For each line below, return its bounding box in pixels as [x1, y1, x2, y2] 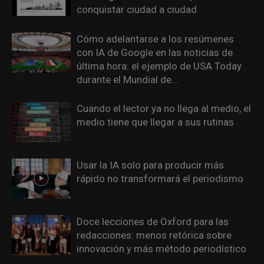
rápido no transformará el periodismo [77, 172, 243, 184]
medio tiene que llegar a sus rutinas [77, 115, 234, 128]
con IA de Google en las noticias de [77, 46, 233, 58]
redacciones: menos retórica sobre [77, 229, 232, 241]
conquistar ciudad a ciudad [77, 3, 197, 15]
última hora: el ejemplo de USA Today [77, 60, 242, 72]
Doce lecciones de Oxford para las [77, 215, 229, 227]
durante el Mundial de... [77, 73, 179, 85]
